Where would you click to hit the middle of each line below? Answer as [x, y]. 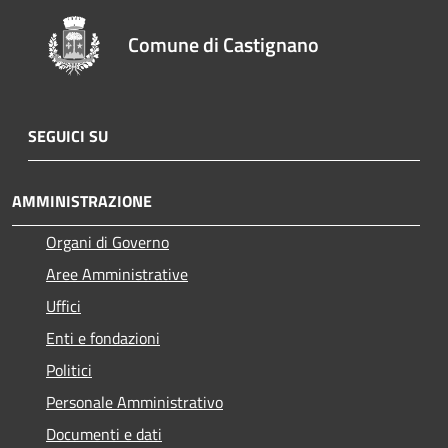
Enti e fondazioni [103, 337]
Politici [69, 369]
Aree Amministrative [117, 273]
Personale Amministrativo [134, 401]
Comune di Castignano [224, 44]
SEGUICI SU [68, 135]
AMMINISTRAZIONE [82, 200]
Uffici [63, 305]
